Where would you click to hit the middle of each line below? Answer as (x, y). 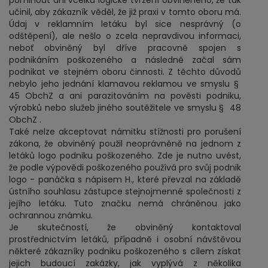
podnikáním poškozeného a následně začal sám (125, 60)
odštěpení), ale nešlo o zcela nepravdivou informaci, (125, 36)
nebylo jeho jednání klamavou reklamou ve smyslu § (125, 84)
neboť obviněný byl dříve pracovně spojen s (125, 48)
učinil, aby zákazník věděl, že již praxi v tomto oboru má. (125, 12)
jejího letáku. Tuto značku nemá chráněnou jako (125, 203)
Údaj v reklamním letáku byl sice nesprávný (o (125, 24)
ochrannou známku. (51, 215)
